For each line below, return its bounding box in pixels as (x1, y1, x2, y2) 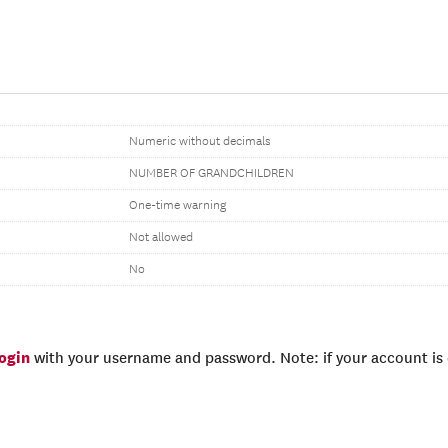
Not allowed (129, 230, 193, 245)
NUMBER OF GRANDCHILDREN (129, 166, 294, 181)
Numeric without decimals (129, 134, 271, 149)
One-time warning (129, 198, 226, 213)
